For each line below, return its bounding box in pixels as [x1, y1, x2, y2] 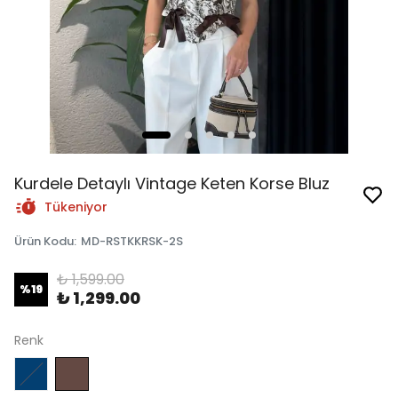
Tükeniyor [44, 198, 107, 216]
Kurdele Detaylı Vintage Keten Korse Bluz [14, 172, 330, 195]
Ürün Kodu [14, 233, 74, 250]
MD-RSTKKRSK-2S [81, 233, 183, 250]
